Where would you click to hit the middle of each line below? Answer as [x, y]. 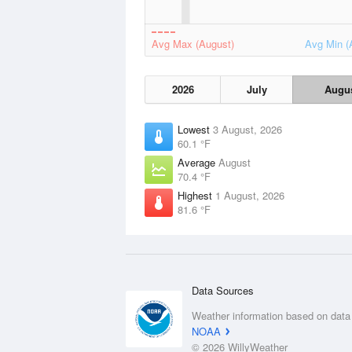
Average [198, 162]
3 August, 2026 [247, 129]
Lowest [195, 129]
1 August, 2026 [250, 195]
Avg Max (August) [193, 44]
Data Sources [223, 290]
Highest [196, 195]
